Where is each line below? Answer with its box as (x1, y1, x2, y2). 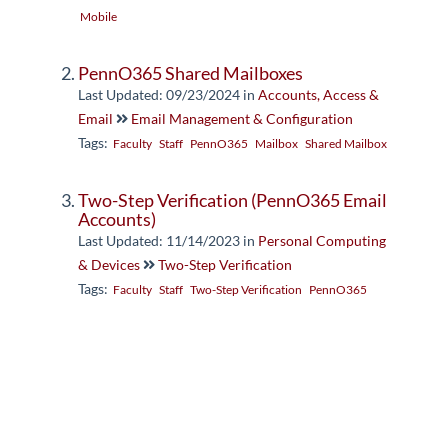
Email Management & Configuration (131, 110, 353, 127)
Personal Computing (258, 232, 386, 249)
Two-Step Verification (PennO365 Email (78, 189, 387, 211)
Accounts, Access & (258, 86, 379, 103)
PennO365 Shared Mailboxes (78, 62, 303, 84)
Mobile (80, 9, 117, 24)
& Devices (78, 256, 140, 273)
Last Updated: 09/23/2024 (78, 86, 243, 103)
